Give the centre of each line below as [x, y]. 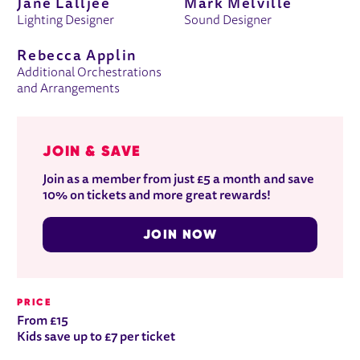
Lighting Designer [66, 21]
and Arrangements [69, 90]
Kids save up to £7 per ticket [96, 338]
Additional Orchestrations [90, 74]
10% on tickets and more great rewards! [157, 196]
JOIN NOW [180, 235]
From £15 [43, 322]
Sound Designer [228, 21]
